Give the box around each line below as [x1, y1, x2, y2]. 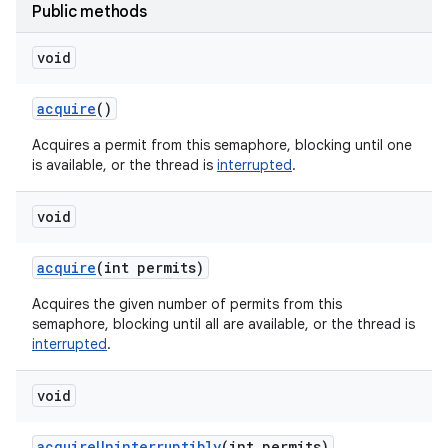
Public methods [32, 2, 147, 22]
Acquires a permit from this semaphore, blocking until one [32, 136, 412, 154]
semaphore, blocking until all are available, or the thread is [32, 315, 415, 333]
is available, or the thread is [32, 156, 217, 174]
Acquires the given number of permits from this [32, 295, 342, 313]
